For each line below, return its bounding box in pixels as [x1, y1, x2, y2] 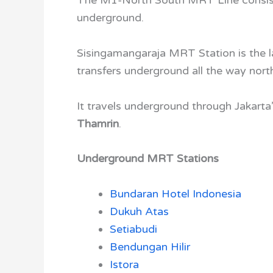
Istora [110, 258, 139, 272]
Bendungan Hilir [110, 240, 190, 254]
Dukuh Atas [110, 205, 169, 219]
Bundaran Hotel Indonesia [110, 187, 241, 201]
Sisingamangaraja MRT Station [77, 46, 235, 60]
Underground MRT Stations [77, 152, 219, 166]
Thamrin [77, 116, 119, 130]
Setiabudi [110, 222, 157, 236]
